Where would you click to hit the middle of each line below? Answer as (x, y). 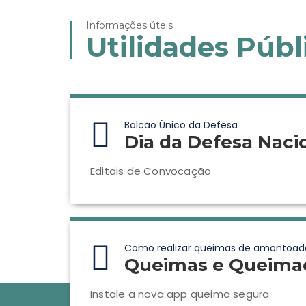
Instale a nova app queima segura (180, 294)
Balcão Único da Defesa (181, 125)
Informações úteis (129, 25)
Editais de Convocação (151, 171)
